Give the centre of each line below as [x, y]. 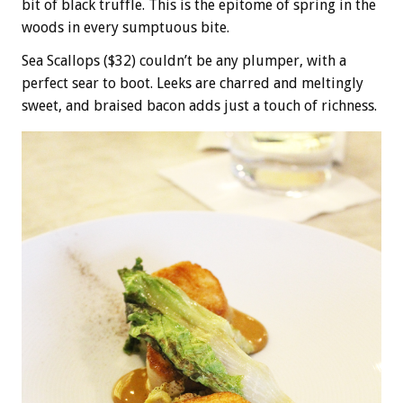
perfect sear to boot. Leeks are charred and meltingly [193, 83]
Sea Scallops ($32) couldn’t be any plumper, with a [184, 60]
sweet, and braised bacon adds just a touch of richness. [199, 105]
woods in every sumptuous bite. [125, 27]
